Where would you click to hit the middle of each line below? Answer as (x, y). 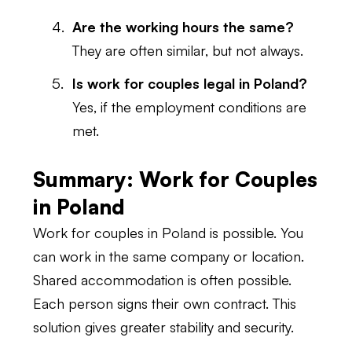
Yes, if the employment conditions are (189, 107)
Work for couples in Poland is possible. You (168, 233)
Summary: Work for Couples (175, 179)
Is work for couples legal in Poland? (190, 83)
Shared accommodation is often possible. (162, 280)
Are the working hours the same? (183, 27)
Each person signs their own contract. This (165, 303)
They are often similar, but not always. (188, 50)
